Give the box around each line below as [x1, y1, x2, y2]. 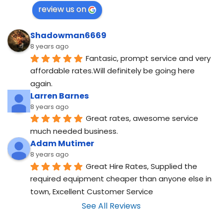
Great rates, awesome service [86, 113, 198, 124]
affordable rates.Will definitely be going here [30, 65, 195, 76]
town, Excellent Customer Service [30, 186, 153, 197]
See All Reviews [81, 200, 141, 212]
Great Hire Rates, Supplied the [86, 161, 197, 171]
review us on [38, 3, 86, 15]
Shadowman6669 [30, 30, 107, 41]
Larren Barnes [30, 90, 89, 102]
